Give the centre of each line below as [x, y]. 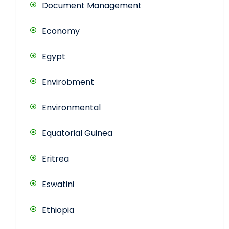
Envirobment [68, 82]
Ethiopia [58, 210]
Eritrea [55, 159]
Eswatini [58, 185]
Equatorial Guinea [77, 133]
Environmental [71, 108]
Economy [61, 31]
